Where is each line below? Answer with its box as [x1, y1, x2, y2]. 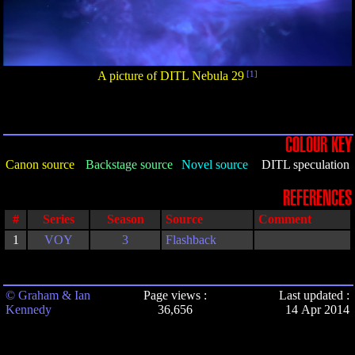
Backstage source [86, 157, 173, 171]
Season [106, 212, 144, 226]
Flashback [166, 232, 216, 246]
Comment [258, 212, 311, 226]
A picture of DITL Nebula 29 [97, 68, 244, 82]
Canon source [6, 157, 74, 171]
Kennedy [6, 302, 52, 316]
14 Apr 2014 [285, 302, 349, 316]
